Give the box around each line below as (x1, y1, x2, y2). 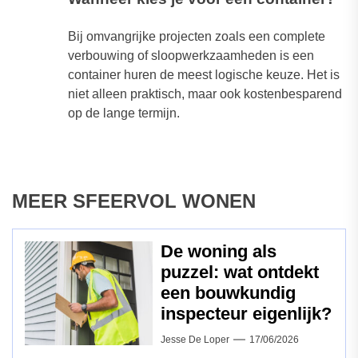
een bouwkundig (161, 283, 296, 304)
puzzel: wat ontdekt (161, 262, 319, 283)
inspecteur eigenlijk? (161, 304, 332, 324)
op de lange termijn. (68, 106, 180, 121)
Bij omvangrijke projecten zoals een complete (68, 30, 325, 44)
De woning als (161, 241, 276, 262)
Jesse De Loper (161, 334, 229, 346)
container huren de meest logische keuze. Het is (68, 68, 340, 82)
